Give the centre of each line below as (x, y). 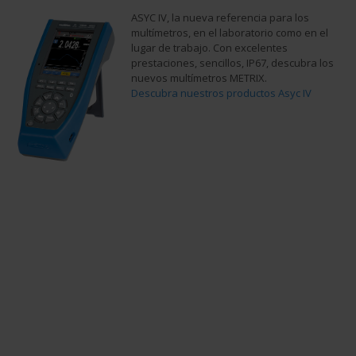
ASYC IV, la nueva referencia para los (220, 17)
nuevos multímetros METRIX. (199, 78)
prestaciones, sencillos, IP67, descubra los (232, 63)
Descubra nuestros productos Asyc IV (221, 93)
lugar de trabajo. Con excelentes (209, 48)
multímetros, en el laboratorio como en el (230, 33)
